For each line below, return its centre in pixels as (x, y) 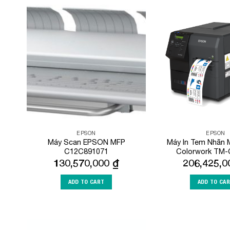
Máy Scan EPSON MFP (86, 142)
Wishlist (127, 40)
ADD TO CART (86, 181)
